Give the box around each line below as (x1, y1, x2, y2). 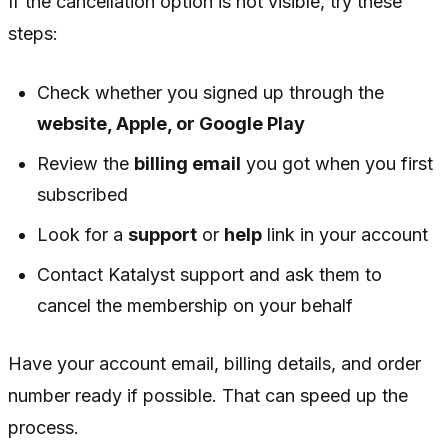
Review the (37, 153, 135, 175)
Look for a (37, 224, 129, 246)
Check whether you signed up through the (37, 82, 385, 104)
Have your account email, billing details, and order (8, 353, 421, 375)
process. (8, 417, 79, 439)
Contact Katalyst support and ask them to (37, 264, 383, 286)
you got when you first (241, 153, 434, 175)
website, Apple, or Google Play (37, 113, 306, 135)
